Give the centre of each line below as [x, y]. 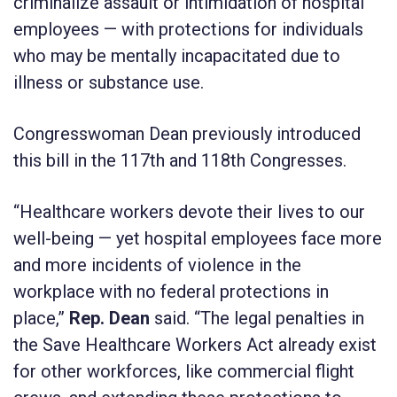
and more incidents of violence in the [157, 265]
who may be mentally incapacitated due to [177, 55]
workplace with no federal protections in [171, 291]
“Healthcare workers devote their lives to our [189, 211]
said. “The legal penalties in [257, 318]
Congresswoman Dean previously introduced [187, 133]
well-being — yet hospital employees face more [198, 238]
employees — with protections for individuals [188, 29]
